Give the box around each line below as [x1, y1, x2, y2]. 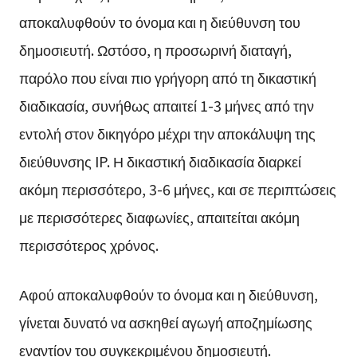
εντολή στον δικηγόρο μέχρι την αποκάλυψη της [18, 123, 316, 143]
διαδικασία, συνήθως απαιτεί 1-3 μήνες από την [18, 95, 314, 116]
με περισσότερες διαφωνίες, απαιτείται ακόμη [18, 206, 300, 227]
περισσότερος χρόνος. [18, 234, 159, 255]
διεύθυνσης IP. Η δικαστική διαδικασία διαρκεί [18, 151, 301, 171]
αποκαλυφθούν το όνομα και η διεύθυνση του [18, 11, 300, 32]
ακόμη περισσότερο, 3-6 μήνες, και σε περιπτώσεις [18, 178, 336, 199]
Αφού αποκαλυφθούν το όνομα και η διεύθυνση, [18, 283, 318, 304]
